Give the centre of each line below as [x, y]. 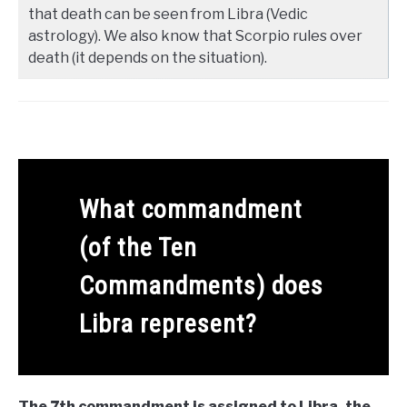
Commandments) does [201, 285]
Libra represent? [168, 323]
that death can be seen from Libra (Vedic [168, 14]
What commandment [190, 209]
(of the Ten [138, 247]
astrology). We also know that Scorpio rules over [195, 35]
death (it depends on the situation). [148, 57]
